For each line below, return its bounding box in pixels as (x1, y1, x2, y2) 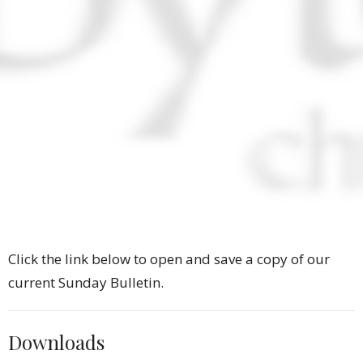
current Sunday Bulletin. (8, 273, 164, 293)
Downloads (8, 329, 105, 356)
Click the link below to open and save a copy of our (8, 250, 330, 269)
